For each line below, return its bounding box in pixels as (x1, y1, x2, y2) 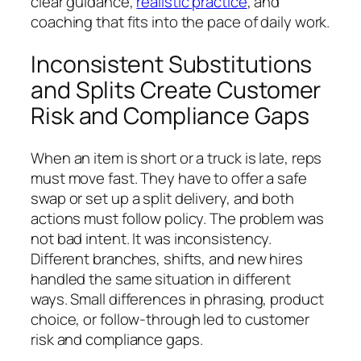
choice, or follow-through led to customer (31, 308, 309, 330)
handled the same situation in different (31, 268, 292, 289)
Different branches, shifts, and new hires (31, 247, 303, 269)
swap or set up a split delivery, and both (31, 187, 294, 209)
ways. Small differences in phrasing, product (31, 288, 324, 309)
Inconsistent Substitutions (31, 48, 313, 81)
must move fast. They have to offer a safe (31, 167, 307, 189)
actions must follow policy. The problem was (31, 207, 324, 229)
